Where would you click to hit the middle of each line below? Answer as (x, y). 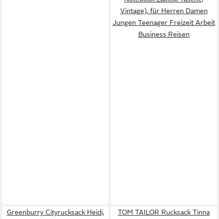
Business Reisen (164, 34)
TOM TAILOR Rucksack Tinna (164, 212)
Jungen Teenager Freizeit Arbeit (164, 22)
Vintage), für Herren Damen (164, 11)
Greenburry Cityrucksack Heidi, (55, 212)
